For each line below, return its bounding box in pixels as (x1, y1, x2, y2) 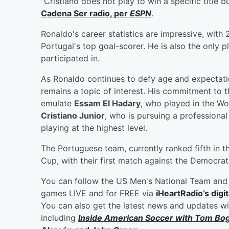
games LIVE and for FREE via (41, 188, 156, 198)
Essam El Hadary (74, 98, 141, 108)
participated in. (41, 53, 100, 63)
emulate (41, 98, 74, 108)
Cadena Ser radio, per (41, 8, 130, 18)
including (41, 212, 78, 223)
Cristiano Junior (41, 110, 105, 121)
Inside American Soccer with (78, 212, 195, 223)
